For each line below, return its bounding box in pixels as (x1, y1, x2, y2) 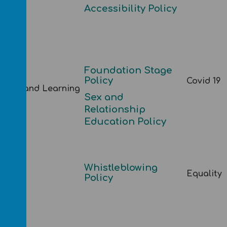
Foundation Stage (84, 65, 172, 75)
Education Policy (84, 117, 166, 127)
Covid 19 (186, 77, 221, 86)
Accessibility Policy (84, 4, 177, 14)
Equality (186, 169, 222, 178)
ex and (90, 92, 124, 102)
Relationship (84, 104, 145, 115)
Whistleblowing (84, 163, 158, 173)
